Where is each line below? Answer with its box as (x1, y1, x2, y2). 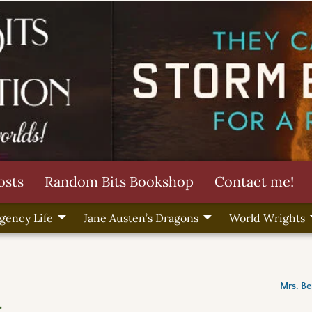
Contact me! (214, 172, 294, 190)
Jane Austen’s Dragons (83, 211, 198, 226)
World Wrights (228, 211, 305, 226)
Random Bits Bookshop (45, 172, 194, 190)
